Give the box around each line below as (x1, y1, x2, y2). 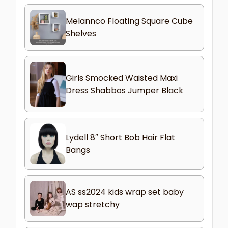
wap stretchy (65, 198, 120, 210)
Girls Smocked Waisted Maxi (65, 72, 178, 84)
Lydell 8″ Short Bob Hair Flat (65, 131, 175, 144)
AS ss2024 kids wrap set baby (65, 186, 184, 198)
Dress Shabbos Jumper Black (65, 84, 183, 96)
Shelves (65, 27, 96, 39)
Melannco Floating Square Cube (65, 15, 193, 27)
